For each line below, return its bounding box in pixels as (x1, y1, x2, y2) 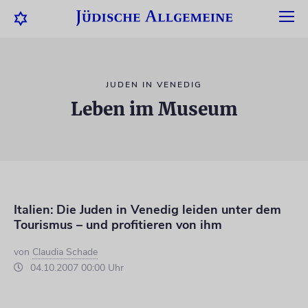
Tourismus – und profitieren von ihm (14, 217, 222, 233)
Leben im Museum (70, 98, 238, 120)
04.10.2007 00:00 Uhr (27, 261, 124, 274)
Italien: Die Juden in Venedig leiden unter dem (14, 201, 281, 218)
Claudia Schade (32, 245, 98, 258)
